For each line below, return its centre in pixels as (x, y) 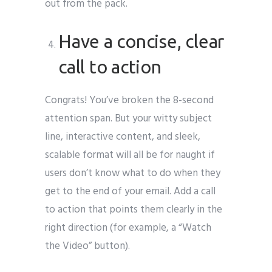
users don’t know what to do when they (133, 173)
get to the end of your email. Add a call (130, 191)
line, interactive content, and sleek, (123, 137)
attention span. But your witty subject (128, 118)
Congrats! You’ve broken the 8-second (129, 100)
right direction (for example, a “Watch (128, 228)
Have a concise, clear (141, 41)
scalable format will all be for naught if (130, 155)
